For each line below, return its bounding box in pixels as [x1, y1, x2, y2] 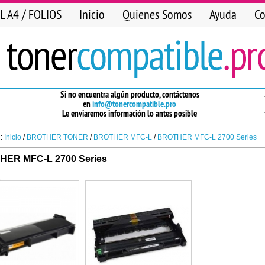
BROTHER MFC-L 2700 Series [157, 133, 257, 141]
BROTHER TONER [27, 133, 88, 141]
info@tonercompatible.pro [92, 98, 176, 109]
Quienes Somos [122, 6, 192, 22]
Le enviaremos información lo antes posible [62, 108, 197, 119]
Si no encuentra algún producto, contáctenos [60, 89, 199, 100]
